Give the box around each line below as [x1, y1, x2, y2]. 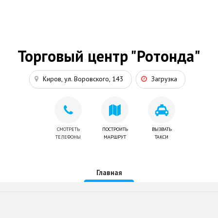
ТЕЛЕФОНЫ [55, 133, 81, 140]
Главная [96, 167, 122, 177]
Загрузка [151, 74, 177, 83]
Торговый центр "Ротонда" [18, 45, 200, 66]
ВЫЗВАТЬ [151, 126, 172, 132]
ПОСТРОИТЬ [102, 126, 128, 132]
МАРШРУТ [104, 133, 126, 140]
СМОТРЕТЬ [56, 126, 80, 132]
